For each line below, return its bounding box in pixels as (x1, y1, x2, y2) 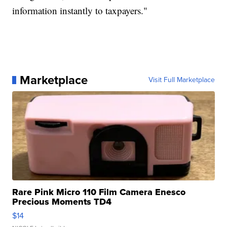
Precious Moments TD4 (12, 195, 112, 209)
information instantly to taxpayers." (12, 4, 148, 17)
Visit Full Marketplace (148, 74, 215, 86)
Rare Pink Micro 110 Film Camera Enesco (12, 185, 186, 199)
